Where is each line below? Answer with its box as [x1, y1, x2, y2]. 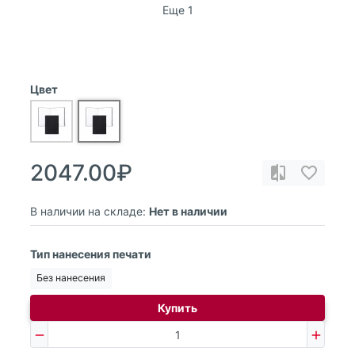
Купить [158, 301, 197, 315]
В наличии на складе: [30, 204, 146, 218]
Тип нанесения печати [30, 246, 151, 261]
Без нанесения [36, 272, 105, 284]
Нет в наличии [149, 204, 227, 218]
